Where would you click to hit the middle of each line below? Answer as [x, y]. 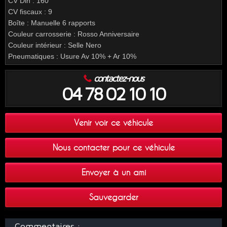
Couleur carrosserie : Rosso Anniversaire [74, 34]
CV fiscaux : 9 [30, 12]
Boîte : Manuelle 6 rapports [52, 23]
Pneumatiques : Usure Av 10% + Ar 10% [72, 56]
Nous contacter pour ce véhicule [113, 147]
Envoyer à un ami [113, 172]
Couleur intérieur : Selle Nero [55, 45]
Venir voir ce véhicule [113, 123]
